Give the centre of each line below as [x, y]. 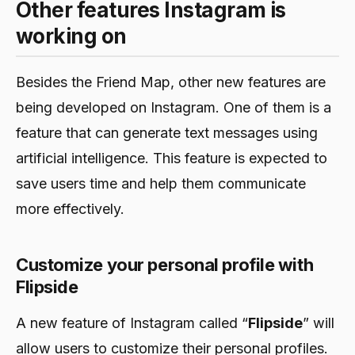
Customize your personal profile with [165, 265]
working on [71, 36]
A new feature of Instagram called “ [132, 323]
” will [319, 323]
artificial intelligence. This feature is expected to [172, 158]
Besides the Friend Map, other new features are [171, 82]
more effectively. [70, 209]
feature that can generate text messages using [167, 133]
